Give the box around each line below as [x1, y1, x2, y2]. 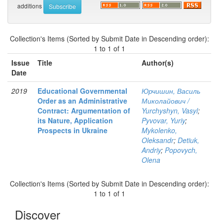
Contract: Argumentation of [37, 106, 130, 116]
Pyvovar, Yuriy [142, 115, 185, 126]
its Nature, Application [37, 115, 113, 126]
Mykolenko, [142, 125, 177, 136]
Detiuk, [178, 135, 199, 146]
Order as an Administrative [37, 96, 127, 106]
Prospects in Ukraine [37, 125, 108, 136]
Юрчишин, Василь [142, 86, 200, 96]
